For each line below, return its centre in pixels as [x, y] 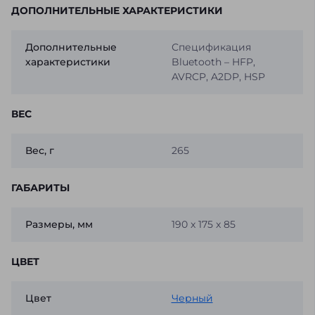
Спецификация [211, 47]
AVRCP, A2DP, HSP [218, 77]
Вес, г [40, 151]
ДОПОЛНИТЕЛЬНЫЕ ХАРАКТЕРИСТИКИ [117, 11]
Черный [192, 298]
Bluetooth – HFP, [213, 62]
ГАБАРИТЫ [40, 188]
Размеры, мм [59, 225]
